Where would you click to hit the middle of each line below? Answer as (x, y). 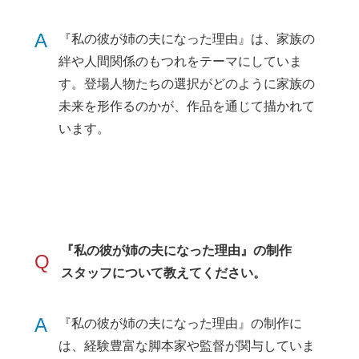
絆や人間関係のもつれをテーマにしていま (181, 61)
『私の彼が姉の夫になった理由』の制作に (181, 323)
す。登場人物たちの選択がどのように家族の (187, 83)
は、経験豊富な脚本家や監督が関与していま (187, 345)
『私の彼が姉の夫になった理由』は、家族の (187, 38)
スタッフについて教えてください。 (164, 272)
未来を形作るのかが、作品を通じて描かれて (187, 106)
